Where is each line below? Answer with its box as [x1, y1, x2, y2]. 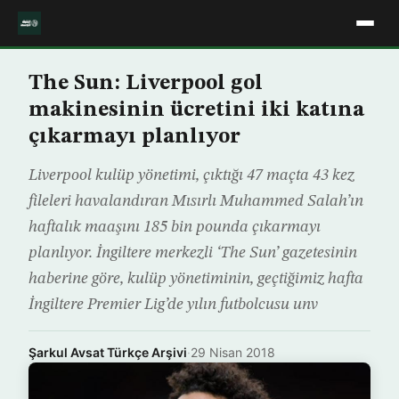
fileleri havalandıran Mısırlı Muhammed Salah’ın [28, 193, 363, 209]
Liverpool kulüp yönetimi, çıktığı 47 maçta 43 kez [28, 167, 354, 183]
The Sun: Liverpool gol [28, 73, 263, 94]
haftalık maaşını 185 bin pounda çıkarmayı [28, 219, 321, 235]
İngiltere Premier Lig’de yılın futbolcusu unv [28, 297, 318, 313]
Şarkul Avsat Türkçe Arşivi [28, 345, 187, 360]
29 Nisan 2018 [191, 345, 275, 360]
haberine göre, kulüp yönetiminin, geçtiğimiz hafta [28, 271, 363, 287]
